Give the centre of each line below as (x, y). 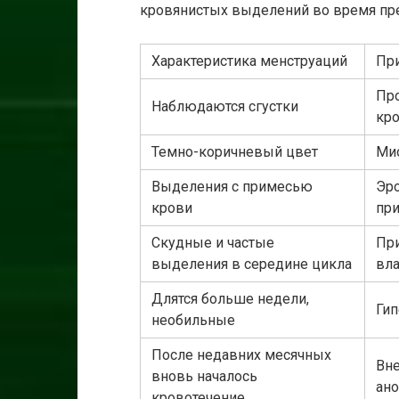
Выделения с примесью (232, 187)
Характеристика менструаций (249, 61)
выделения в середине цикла (252, 265)
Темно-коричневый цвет (235, 152)
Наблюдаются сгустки (225, 107)
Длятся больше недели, (230, 299)
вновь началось (204, 377)
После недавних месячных (241, 355)
